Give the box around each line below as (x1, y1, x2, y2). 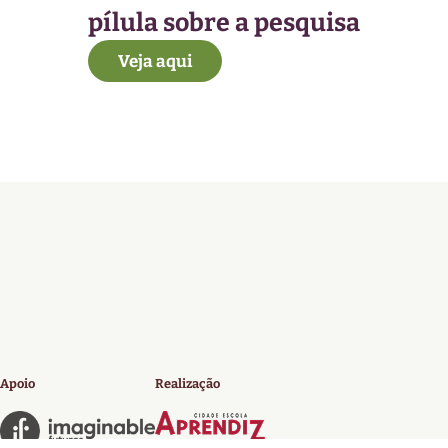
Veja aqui (117, 50, 192, 72)
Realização (154, 375, 220, 391)
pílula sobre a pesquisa (88, 8, 360, 39)
